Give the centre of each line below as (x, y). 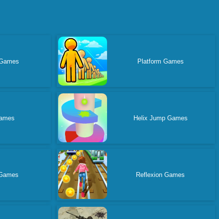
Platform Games (160, 61)
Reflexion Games (161, 175)
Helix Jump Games (160, 118)
